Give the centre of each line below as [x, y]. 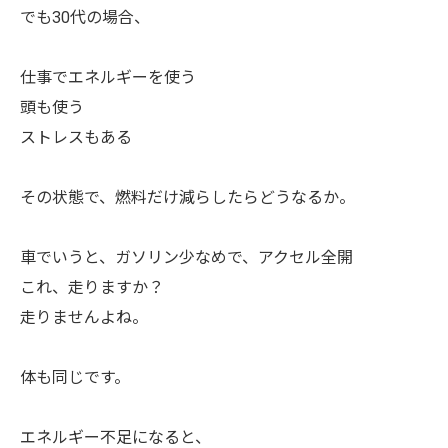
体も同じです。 [75, 377]
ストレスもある [76, 137]
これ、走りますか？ [92, 287]
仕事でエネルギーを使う [108, 77]
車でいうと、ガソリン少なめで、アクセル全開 [186, 257]
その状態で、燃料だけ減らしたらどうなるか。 [187, 197]
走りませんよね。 [84, 317]
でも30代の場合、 [85, 17]
